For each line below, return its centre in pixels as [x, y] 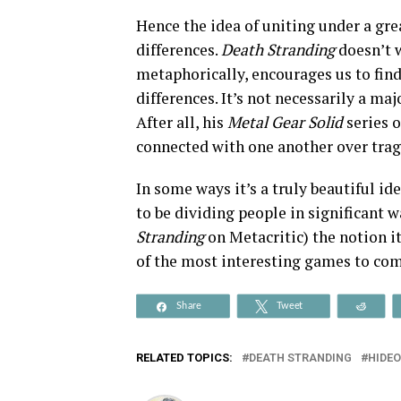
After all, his [182, 122]
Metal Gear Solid [287, 122]
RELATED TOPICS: [184, 358]
